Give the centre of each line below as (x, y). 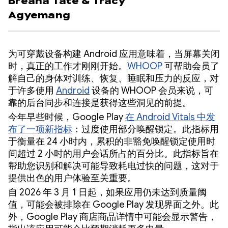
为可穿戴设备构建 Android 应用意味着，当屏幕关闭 (114, 54)
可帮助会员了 (191, 66)
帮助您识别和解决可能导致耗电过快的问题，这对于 (113, 166)
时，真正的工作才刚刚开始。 (68, 66)
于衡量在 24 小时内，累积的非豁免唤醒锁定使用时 (112, 141)
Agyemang (39, 15)
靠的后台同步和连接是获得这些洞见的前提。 (100, 103)
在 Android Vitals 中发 (170, 117)
